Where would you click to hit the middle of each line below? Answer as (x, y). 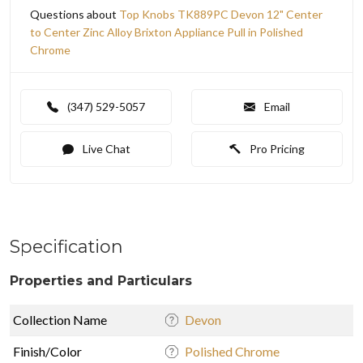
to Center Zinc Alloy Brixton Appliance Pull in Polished (167, 32)
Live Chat (105, 148)
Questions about (75, 14)
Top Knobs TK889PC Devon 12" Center (221, 14)
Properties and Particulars (101, 280)
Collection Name (60, 319)
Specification (66, 246)
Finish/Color (47, 351)
